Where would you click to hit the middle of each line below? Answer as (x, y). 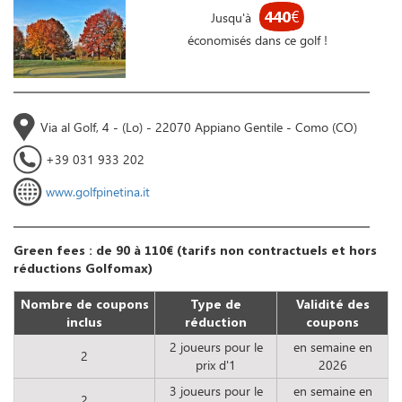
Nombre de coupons (84, 304)
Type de (216, 304)
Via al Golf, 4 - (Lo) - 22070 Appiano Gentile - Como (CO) (199, 127)
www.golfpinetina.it (98, 192)
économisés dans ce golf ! (257, 40)
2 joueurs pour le (216, 347)
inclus (84, 322)
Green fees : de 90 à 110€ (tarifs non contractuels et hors (195, 250)
